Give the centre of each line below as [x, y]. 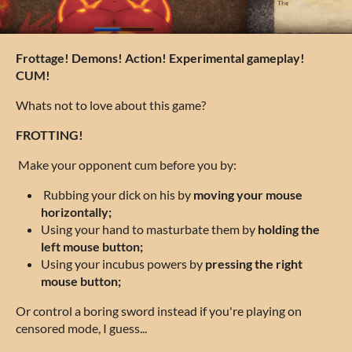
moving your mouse [248, 194]
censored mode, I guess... [81, 328]
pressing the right [254, 263]
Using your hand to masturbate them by [149, 229]
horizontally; [76, 211]
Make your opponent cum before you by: [126, 164]
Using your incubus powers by [123, 263]
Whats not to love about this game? [111, 104]
